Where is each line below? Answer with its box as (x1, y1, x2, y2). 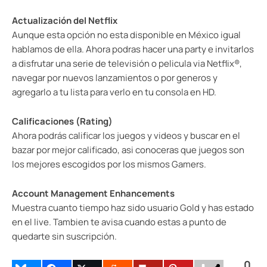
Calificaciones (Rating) (12, 115, 113, 128)
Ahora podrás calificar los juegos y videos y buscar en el (12, 129, 240, 142)
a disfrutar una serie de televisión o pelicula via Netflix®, (12, 57, 242, 70)
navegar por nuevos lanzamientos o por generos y (12, 72, 218, 84)
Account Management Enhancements (12, 187, 175, 200)
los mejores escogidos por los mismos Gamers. (12, 158, 206, 170)
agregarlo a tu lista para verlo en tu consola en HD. (12, 86, 216, 98)
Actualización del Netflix (12, 14, 117, 27)
